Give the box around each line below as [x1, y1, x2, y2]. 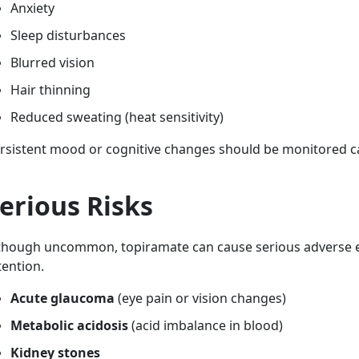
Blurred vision [10, 54, 95, 71]
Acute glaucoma [10, 289, 115, 307]
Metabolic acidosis [10, 317, 128, 334]
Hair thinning [10, 81, 91, 99]
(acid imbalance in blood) [128, 317, 283, 334]
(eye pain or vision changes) [115, 289, 286, 307]
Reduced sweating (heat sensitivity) [10, 108, 224, 126]
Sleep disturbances [10, 26, 126, 44]
